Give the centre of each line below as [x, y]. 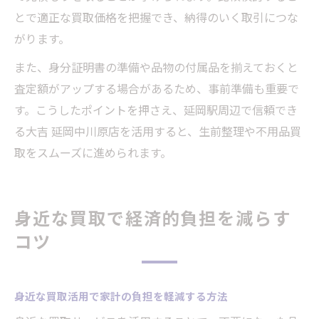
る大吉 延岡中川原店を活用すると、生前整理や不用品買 [158, 131]
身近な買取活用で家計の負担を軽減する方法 [121, 296]
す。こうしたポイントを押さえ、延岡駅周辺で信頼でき [156, 110]
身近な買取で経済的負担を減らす [153, 218]
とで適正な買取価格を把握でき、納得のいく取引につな [156, 17]
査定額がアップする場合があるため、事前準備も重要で [157, 89]
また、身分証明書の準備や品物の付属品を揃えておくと [156, 67]
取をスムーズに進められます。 [93, 153]
